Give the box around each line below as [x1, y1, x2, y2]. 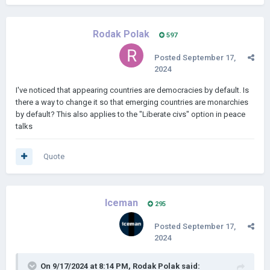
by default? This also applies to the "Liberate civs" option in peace [16, 110, 245, 119]
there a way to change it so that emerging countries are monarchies [16, 98, 248, 107]
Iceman [104, 197, 138, 209]
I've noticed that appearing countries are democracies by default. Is [16, 86, 249, 95]
